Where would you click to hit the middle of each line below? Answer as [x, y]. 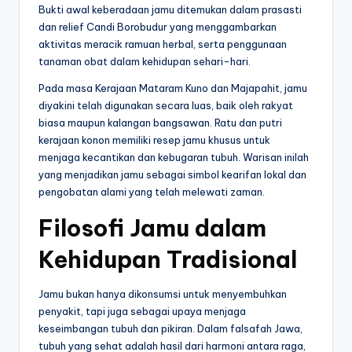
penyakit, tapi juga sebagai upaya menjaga [142, 312]
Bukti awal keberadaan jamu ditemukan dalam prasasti [170, 10]
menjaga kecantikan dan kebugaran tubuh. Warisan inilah [174, 158]
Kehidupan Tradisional [168, 260]
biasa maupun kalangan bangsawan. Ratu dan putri [160, 123]
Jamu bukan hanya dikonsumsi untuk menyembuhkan [163, 294]
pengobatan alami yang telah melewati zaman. [152, 192]
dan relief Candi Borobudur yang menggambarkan [158, 27]
